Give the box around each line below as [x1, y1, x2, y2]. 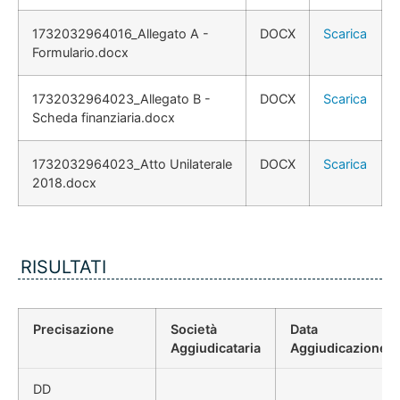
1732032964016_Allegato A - [32, 26, 209, 42]
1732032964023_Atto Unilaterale [32, 156, 232, 172]
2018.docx [32, 175, 96, 191]
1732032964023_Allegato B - [32, 91, 211, 107]
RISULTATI [21, 256, 106, 279]
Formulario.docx [32, 45, 129, 61]
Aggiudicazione [290, 340, 387, 356]
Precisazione [33, 321, 114, 337]
